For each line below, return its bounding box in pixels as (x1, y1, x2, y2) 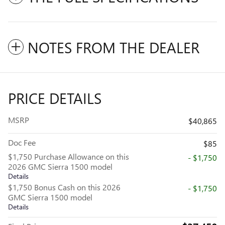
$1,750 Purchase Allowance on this (8, 151, 129, 162)
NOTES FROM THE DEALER (28, 37, 199, 58)
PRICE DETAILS (8, 88, 101, 108)
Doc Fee (8, 137, 36, 148)
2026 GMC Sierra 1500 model (8, 161, 113, 172)
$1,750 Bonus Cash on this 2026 (8, 182, 121, 193)
